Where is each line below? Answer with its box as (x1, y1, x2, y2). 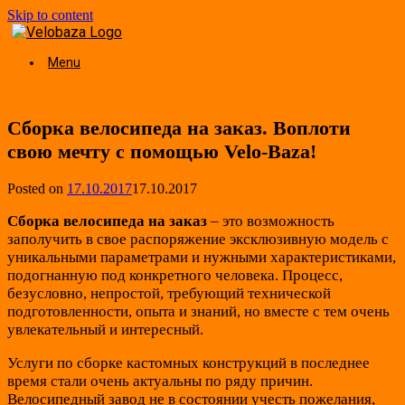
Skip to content (7, 7, 93, 23)
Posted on (7, 180, 67, 196)
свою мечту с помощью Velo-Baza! (7, 140, 316, 164)
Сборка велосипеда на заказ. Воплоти (7, 117, 351, 140)
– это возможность (207, 212, 334, 230)
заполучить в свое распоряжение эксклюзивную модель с (7, 230, 389, 248)
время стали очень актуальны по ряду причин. (7, 372, 313, 390)
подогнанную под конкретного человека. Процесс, (7, 266, 343, 284)
